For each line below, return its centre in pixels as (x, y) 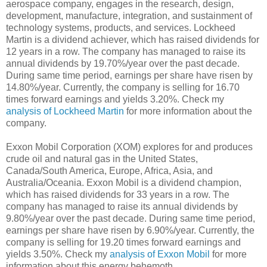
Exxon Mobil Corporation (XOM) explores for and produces (129, 147)
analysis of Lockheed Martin (65, 111)
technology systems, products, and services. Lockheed (121, 27)
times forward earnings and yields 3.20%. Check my (115, 99)
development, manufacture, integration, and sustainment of (129, 15)
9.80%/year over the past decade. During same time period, (131, 218)
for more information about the (188, 111)
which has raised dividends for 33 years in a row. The (118, 194)
